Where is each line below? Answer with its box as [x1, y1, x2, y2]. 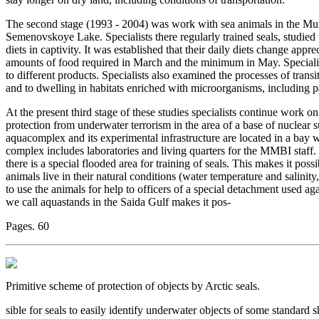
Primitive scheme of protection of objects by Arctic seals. [6, 279, 260, 292]
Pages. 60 [6, 219, 49, 232]
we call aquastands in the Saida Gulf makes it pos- [6, 195, 231, 208]
